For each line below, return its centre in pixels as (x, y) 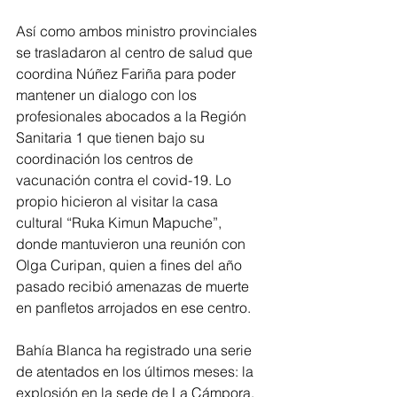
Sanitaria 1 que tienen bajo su (112, 137)
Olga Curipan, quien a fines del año (131, 265)
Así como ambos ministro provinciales (138, 31)
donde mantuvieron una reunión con (132, 243)
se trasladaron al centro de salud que (136, 52)
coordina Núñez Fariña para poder (128, 73)
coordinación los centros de (106, 158)
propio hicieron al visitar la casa (119, 201)
